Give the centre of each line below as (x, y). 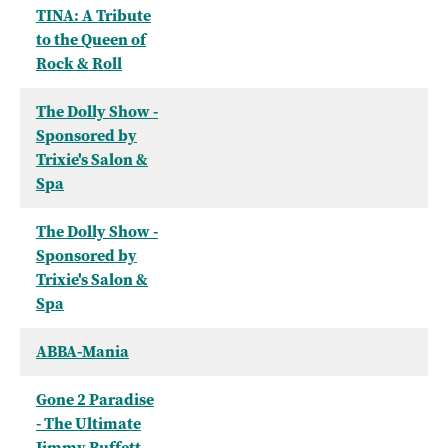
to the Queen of (91, 40)
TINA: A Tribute (93, 16)
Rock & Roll (79, 64)
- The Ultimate (88, 424)
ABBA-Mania (82, 352)
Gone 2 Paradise (95, 400)
